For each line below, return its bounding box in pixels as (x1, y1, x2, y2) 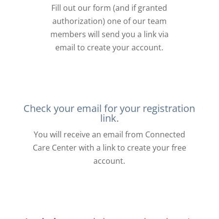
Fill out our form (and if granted (51, 2, 168, 13)
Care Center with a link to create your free (32, 142, 186, 153)
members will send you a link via (50, 29, 169, 40)
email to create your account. (55, 42, 164, 53)
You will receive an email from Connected (33, 129, 185, 140)
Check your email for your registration (23, 102, 196, 115)
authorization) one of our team (52, 16, 167, 26)
